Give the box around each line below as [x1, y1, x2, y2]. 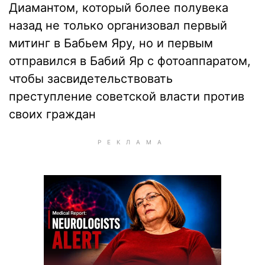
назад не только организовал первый [9, 18, 227, 33]
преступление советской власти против [9, 89, 244, 104]
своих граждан [9, 107, 96, 121]
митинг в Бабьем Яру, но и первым [9, 36, 213, 50]
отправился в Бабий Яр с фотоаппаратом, [9, 54, 251, 68]
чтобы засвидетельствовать [9, 72, 173, 86]
